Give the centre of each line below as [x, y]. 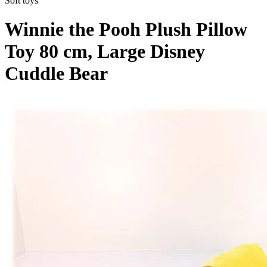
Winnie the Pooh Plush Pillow [126, 30]
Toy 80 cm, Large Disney [105, 52]
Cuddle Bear [56, 74]
